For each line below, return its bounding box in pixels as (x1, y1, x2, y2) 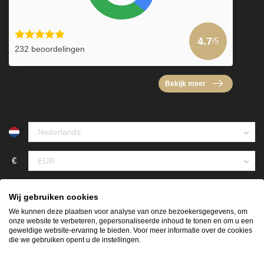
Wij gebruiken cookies (9, 193, 98, 202)
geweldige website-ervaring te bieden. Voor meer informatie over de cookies (9, 226, 252, 235)
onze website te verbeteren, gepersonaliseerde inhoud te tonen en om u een (9, 217, 253, 225)
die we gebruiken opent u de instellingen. (9, 236, 141, 244)
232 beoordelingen (15, 44, 85, 54)
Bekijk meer (165, 80, 206, 88)
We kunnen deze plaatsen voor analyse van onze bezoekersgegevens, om (9, 207, 247, 216)
